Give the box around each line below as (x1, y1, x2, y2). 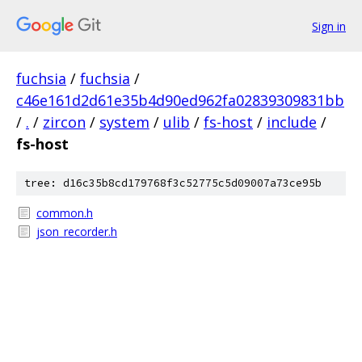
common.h (36, 205, 93, 221)
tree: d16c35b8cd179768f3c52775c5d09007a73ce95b (24, 176, 322, 190)
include (267, 112, 317, 132)
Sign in (312, 18, 346, 34)
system (99, 112, 149, 132)
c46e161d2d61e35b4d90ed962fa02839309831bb (16, 90, 344, 110)
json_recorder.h (36, 224, 117, 239)
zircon (43, 112, 86, 132)
